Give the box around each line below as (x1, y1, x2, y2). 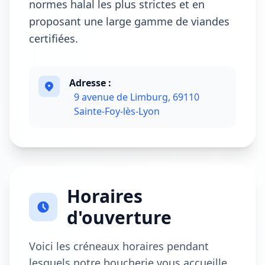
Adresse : (69, 76, 111, 89)
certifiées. (29, 31, 78, 46)
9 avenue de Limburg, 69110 (74, 91, 199, 104)
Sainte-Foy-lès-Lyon (74, 105, 160, 118)
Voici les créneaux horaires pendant (29, 239, 209, 253)
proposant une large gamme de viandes (29, 14, 230, 28)
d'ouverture (67, 205, 172, 230)
